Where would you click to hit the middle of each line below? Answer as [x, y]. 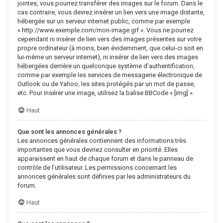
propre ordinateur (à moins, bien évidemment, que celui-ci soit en [110, 48]
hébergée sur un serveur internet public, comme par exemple [104, 21]
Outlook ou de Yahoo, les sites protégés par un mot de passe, [106, 84]
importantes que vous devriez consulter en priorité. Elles [98, 149]
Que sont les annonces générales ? [69, 131]
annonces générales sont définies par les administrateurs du [104, 176]
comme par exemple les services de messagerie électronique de [110, 75]
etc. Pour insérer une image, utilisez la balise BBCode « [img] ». [106, 93]
